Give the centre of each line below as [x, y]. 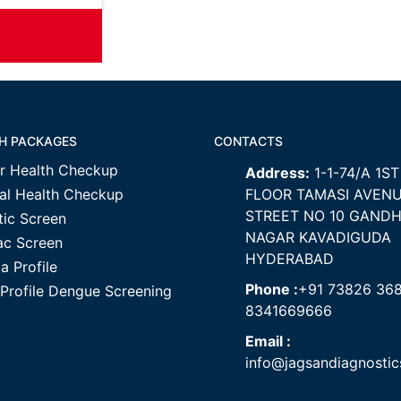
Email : [268, 341]
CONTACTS [248, 141]
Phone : [272, 289]
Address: [277, 173]
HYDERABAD [290, 259]
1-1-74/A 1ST [354, 173]
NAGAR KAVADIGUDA [318, 237]
